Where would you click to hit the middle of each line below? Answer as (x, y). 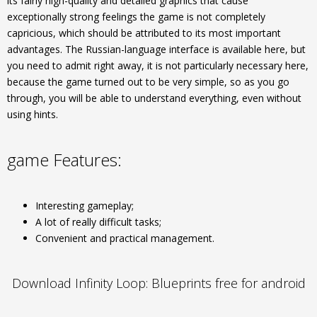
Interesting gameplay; (85, 206)
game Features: (64, 160)
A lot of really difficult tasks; (98, 222)
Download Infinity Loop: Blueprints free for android (158, 283)
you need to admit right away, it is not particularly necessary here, (158, 65)
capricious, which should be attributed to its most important (144, 33)
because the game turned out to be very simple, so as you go (148, 82)
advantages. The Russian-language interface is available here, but (156, 49)
